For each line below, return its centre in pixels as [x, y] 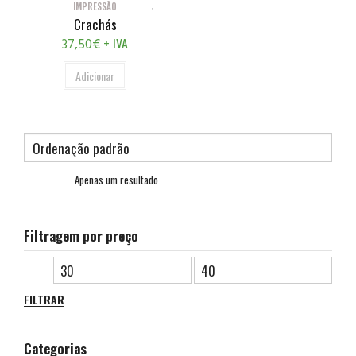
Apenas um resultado [116, 179]
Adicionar [95, 76]
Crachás [95, 25]
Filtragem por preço [81, 235]
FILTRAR [44, 299]
